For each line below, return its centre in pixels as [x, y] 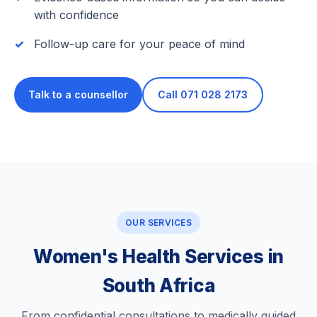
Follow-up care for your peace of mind [139, 44]
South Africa [158, 286]
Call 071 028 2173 [203, 95]
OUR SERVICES [158, 223]
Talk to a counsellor [78, 95]
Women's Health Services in [158, 257]
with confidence [76, 15]
